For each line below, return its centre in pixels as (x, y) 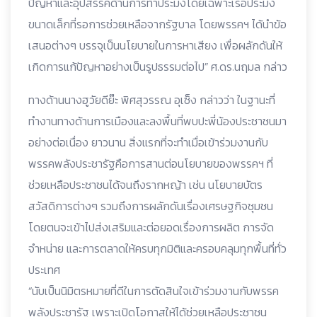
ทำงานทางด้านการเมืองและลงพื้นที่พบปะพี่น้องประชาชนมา (157, 121)
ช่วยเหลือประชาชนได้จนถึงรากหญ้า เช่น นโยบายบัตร (145, 185)
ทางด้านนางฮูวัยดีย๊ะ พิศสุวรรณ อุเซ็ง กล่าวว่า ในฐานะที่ (152, 100)
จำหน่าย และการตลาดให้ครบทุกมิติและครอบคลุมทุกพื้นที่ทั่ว (157, 248)
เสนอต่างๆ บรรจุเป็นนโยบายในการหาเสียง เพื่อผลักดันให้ (155, 45)
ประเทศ (44, 270)
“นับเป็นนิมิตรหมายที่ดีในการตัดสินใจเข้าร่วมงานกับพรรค (154, 291)
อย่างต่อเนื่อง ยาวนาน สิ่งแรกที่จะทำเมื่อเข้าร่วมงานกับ (148, 142)
